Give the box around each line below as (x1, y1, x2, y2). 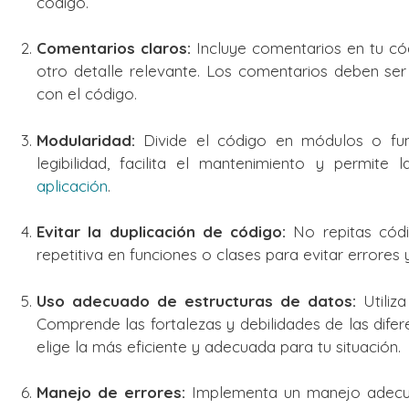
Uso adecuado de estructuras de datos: (37, 290, 356, 310)
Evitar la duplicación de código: (37, 222, 287, 242)
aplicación (37, 175, 108, 195)
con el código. (37, 84, 137, 104)
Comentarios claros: (37, 38, 192, 58)
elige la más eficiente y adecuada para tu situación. (37, 336, 401, 356)
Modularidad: (37, 130, 135, 150)
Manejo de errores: (37, 383, 185, 403)
